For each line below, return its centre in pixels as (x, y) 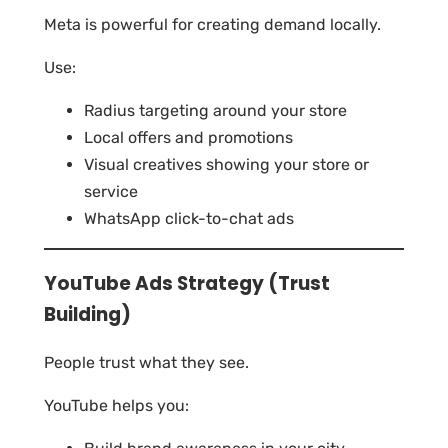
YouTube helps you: (116, 406)
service (111, 191)
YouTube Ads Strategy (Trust (187, 284)
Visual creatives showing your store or (226, 164)
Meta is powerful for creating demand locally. (212, 24)
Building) (87, 315)
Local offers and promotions (188, 137)
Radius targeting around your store (215, 110)
